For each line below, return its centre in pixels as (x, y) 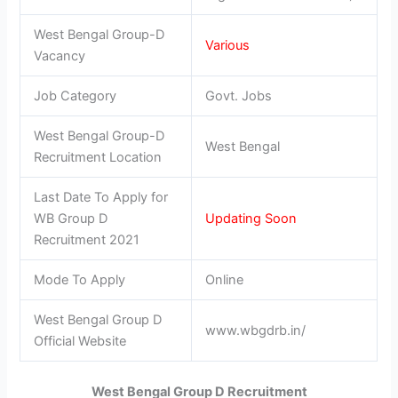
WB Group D (71, 218)
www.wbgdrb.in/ (256, 330)
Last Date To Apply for (101, 197)
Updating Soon (251, 218)
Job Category (76, 96)
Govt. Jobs (239, 96)
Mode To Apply (80, 279)
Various (228, 45)
